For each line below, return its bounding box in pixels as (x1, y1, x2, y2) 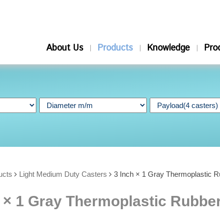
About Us (46, 41, 83, 55)
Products (98, 41, 133, 55)
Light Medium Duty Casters (19, 169, 107, 178)
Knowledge (147, 41, 190, 55)
